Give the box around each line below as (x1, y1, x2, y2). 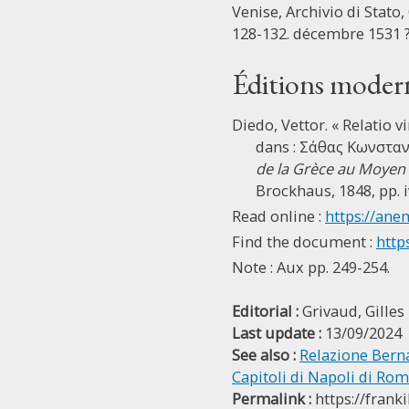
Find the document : (232, 231, 376, 252)
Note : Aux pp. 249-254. (232, 257, 390, 278)
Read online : (232, 205, 325, 226)
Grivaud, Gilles (302, 300, 404, 321)
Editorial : (232, 300, 299, 321)
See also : (232, 344, 296, 365)
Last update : (232, 322, 321, 343)
